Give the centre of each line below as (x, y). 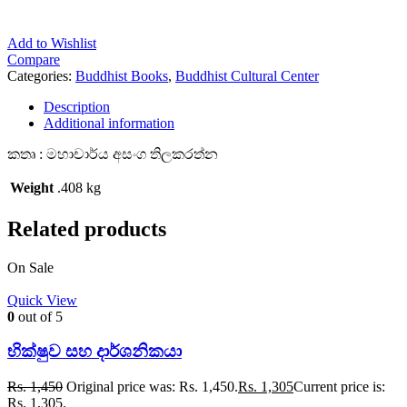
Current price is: (339, 387)
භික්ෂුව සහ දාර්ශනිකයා (94, 352)
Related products (87, 228)
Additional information (109, 123)
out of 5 (39, 316)
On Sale (30, 267)
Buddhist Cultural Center (247, 75)
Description (77, 106)
